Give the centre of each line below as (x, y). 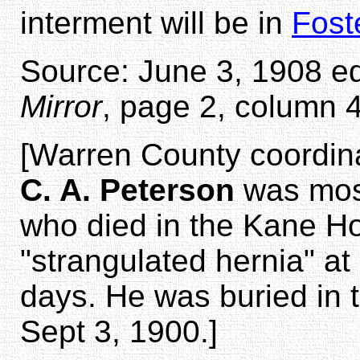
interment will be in (156, 22)
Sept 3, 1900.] (119, 331)
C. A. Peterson (127, 190)
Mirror (61, 106)
